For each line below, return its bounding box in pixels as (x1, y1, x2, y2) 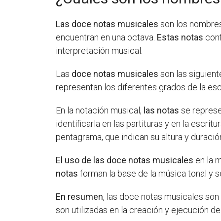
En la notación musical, (56, 105, 144, 116)
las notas (144, 105, 180, 116)
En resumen (56, 191, 104, 202)
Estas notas (157, 32, 204, 43)
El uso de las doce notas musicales (56, 155, 194, 166)
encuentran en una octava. (56, 32, 157, 43)
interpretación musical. (56, 45, 143, 56)
